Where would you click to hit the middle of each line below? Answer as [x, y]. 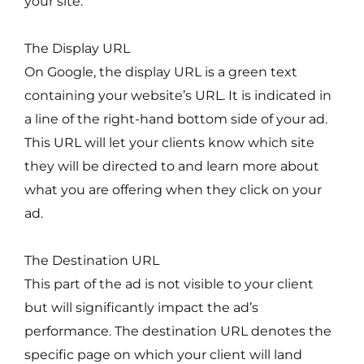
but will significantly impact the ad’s [141, 307]
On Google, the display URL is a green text [161, 72]
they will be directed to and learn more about [172, 166]
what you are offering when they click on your [173, 190]
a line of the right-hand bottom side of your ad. [176, 119]
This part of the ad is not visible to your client [169, 283]
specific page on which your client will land [163, 354]
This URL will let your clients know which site [169, 143]
